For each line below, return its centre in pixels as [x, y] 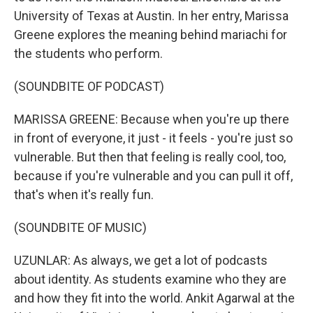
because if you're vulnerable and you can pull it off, [153, 176]
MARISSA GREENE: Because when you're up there [152, 119]
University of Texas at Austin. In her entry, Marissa [151, 16]
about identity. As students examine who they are [150, 279]
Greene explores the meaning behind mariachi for [151, 35]
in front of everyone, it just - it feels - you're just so [153, 138]
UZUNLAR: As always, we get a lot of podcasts [141, 260]
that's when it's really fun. [84, 195]
